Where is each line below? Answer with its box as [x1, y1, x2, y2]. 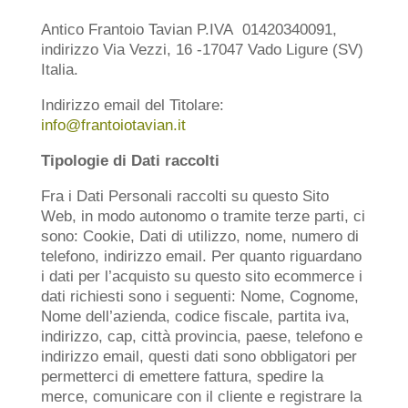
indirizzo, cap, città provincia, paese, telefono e [40, 328, 362, 345]
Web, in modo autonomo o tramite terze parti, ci [40, 208, 365, 225]
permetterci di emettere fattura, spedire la [40, 368, 323, 385]
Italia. [40, 61, 78, 78]
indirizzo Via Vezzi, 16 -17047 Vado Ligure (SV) [40, 41, 363, 58]
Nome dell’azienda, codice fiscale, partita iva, [40, 308, 350, 325]
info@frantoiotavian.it [40, 117, 186, 134]
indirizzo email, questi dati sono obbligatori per [40, 348, 357, 365]
